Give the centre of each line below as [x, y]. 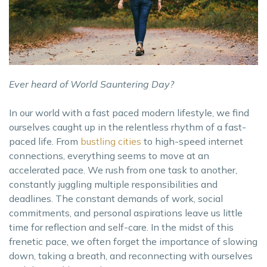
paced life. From [45, 141]
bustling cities [111, 141]
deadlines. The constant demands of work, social [116, 198]
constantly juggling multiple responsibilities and [113, 184]
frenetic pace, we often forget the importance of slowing [133, 241]
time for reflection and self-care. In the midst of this [121, 227]
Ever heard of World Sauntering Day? [91, 84]
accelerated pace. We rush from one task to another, [123, 170]
